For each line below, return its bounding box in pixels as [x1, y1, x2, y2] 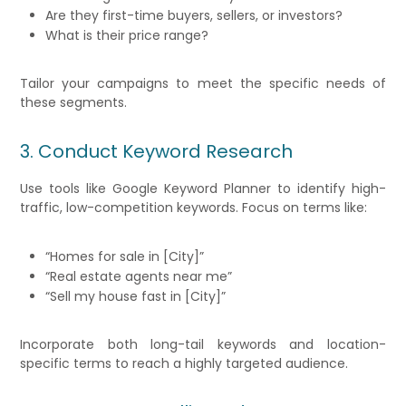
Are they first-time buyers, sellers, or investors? [45, 6, 343, 25]
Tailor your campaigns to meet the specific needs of [20, 74, 386, 93]
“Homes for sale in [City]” [45, 247, 205, 266]
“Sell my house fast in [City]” [45, 287, 227, 306]
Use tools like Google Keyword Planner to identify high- [20, 179, 386, 198]
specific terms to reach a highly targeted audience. [20, 354, 349, 373]
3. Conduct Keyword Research [20, 139, 294, 165]
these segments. [20, 93, 128, 112]
